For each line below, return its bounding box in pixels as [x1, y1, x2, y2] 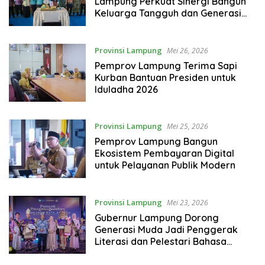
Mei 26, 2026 [166, 45, 208, 56]
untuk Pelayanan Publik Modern [94, 159, 235, 172]
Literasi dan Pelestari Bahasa [94, 235, 227, 247]
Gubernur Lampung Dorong [94, 211, 219, 224]
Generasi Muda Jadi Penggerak [94, 223, 238, 235]
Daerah [94, 247, 128, 259]
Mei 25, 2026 [166, 121, 208, 132]
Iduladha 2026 [94, 83, 158, 95]
